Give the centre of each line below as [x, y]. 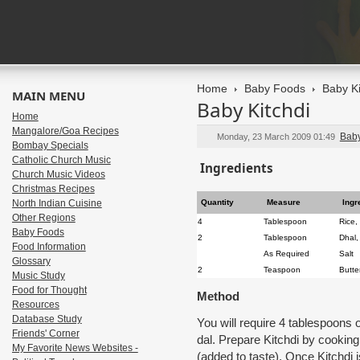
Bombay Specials [50, 145]
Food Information [49, 247]
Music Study [38, 276]
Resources [35, 305]
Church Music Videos [58, 174]
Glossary [31, 261]
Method [218, 296]
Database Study [47, 319]
